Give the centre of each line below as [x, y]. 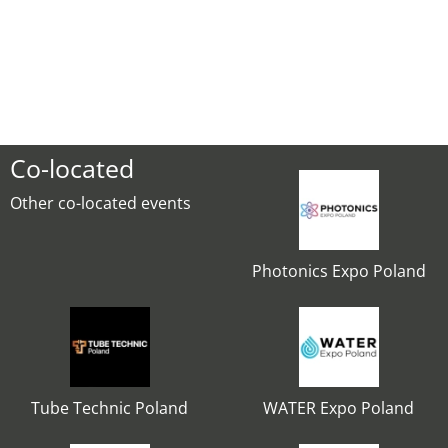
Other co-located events [100, 203]
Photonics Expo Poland [338, 271]
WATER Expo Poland [338, 408]
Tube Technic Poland [109, 408]
